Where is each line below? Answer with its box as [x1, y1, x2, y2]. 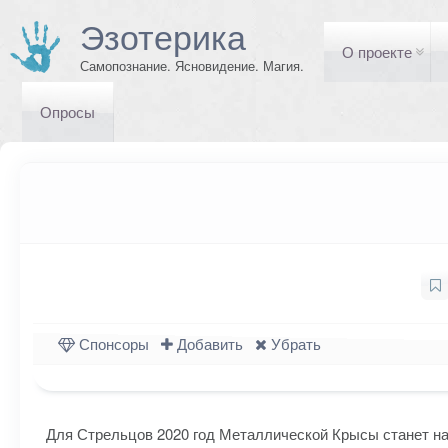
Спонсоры [75, 333, 149, 354]
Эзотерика [80, 11, 246, 60]
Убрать [267, 333, 321, 354]
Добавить [173, 333, 243, 354]
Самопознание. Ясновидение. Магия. [80, 56, 304, 75]
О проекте [342, 41, 412, 62]
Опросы [40, 101, 95, 122]
